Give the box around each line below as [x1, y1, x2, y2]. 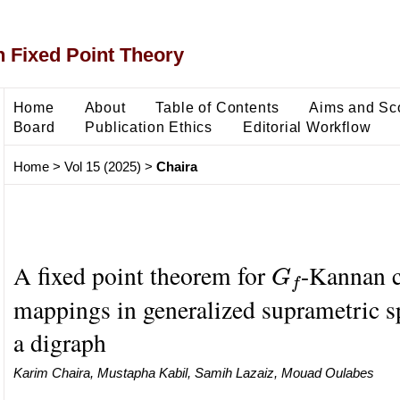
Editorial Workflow [242, 118, 371, 135]
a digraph [12, 325, 106, 359]
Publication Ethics [85, 118, 213, 135]
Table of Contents [155, 98, 279, 115]
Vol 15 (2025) [63, 159, 141, 175]
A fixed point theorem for [12, 258, 271, 292]
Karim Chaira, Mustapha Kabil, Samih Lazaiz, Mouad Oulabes [12, 364, 374, 380]
